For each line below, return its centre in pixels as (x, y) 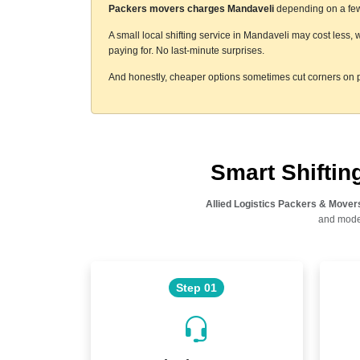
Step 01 (196, 287)
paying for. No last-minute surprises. (186, 50)
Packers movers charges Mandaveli (191, 8)
